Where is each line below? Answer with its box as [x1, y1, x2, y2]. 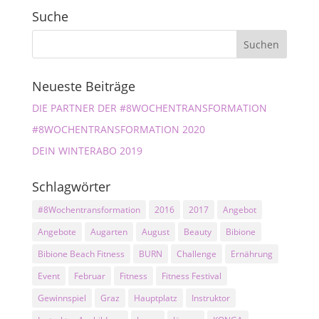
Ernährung [230, 247, 273, 260]
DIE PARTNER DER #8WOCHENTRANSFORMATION [31, 100, 267, 115]
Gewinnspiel [37, 291, 86, 304]
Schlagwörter [31, 177, 110, 195]
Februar [73, 269, 105, 282]
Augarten [90, 225, 127, 238]
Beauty [183, 225, 211, 238]
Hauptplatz [133, 291, 177, 304]
